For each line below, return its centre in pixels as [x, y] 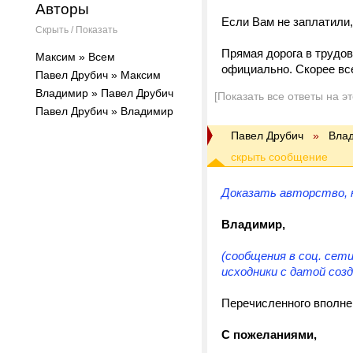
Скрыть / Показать [76, 30]
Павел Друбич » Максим [98, 75]
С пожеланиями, [269, 334]
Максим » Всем [75, 57]
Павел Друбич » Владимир [104, 111]
